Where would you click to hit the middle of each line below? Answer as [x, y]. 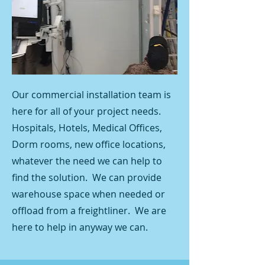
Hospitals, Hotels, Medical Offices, [87, 128]
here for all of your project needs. [88, 111]
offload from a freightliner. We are [89, 211]
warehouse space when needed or [88, 194]
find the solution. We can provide [87, 177]
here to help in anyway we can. [80, 227]
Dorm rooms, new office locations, [89, 144]
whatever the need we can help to [87, 161]
